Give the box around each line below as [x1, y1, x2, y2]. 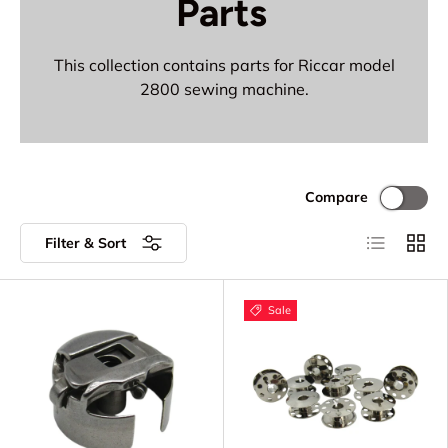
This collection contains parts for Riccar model [53, 55, 395, 76]
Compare [305, 188, 369, 207]
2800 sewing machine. [139, 79, 309, 100]
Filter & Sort [45, 234, 126, 253]
